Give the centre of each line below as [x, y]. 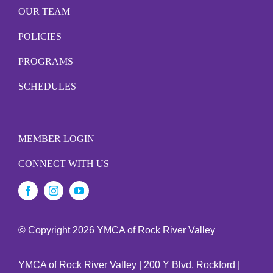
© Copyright [45, 230]
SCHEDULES [47, 86]
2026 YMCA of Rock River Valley [144, 230]
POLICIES [40, 36]
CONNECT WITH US [63, 164]
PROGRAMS [45, 61]
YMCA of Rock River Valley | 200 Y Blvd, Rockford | [129, 265]
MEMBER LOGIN [56, 139]
